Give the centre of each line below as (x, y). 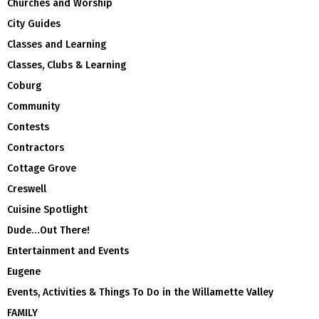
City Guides (34, 23)
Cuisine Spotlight (47, 209)
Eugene (24, 271)
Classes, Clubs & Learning (67, 65)
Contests (28, 127)
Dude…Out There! (48, 230)
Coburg (24, 85)
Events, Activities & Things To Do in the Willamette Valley (140, 292)
